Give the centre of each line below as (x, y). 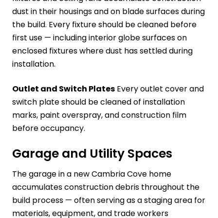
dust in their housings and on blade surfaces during (109, 12)
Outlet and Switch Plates (64, 89)
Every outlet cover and (159, 89)
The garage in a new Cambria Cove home (92, 174)
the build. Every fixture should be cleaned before (104, 25)
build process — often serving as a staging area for (109, 200)
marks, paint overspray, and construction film (99, 115)
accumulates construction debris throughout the (106, 187)
